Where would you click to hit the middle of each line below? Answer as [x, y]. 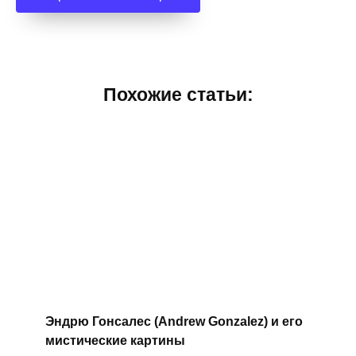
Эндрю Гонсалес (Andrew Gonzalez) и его [174, 321]
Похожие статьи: [178, 95]
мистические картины [115, 340]
